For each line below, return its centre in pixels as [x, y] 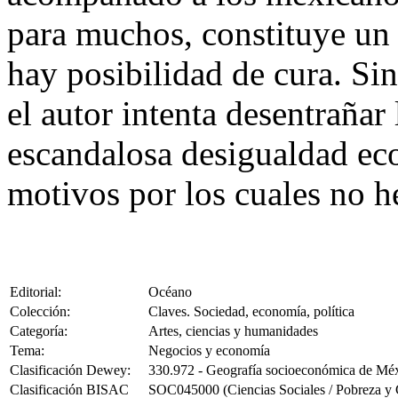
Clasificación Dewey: [70, 370]
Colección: [40, 312]
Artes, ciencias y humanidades [233, 331]
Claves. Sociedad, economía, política [251, 312]
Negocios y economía [209, 351]
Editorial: [36, 292]
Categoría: [39, 331]
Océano [170, 292]
